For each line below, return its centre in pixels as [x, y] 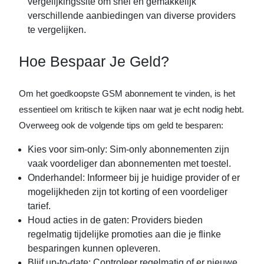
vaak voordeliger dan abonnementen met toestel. [129, 164]
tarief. [39, 206]
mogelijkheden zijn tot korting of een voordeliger [128, 192]
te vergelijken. [57, 30]
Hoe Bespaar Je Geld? [94, 61]
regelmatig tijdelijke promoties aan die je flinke [124, 234]
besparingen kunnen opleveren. [94, 248]
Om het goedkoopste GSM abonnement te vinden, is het [127, 93]
